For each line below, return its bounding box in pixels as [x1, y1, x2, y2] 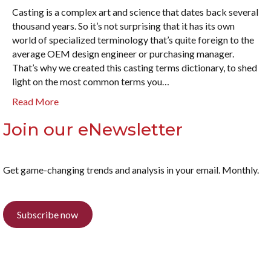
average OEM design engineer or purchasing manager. [12, 48, 234, 60]
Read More [12, 96, 59, 108]
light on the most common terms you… [12, 76, 169, 88]
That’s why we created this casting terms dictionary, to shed [12, 62, 257, 74]
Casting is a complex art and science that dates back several [12, 6, 258, 18]
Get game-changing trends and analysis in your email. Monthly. [3, 164, 259, 176]
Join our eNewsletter [3, 119, 183, 140]
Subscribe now [17, 209, 79, 221]
